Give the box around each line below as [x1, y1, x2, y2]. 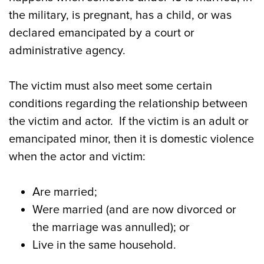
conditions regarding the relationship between [9, 97, 247, 111]
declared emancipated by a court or [9, 26, 194, 40]
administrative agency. [9, 44, 126, 58]
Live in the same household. [32, 238, 176, 252]
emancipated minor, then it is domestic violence [9, 132, 254, 146]
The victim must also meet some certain [9, 79, 212, 93]
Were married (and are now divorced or [32, 203, 236, 217]
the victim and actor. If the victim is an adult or [9, 114, 249, 128]
